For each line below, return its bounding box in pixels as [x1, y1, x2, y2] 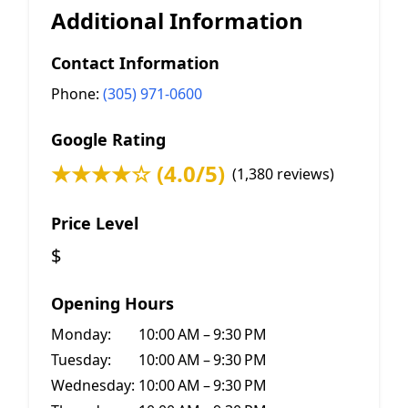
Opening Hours [51, 292, 174, 314]
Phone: [51, 84, 103, 104]
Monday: [51, 324, 111, 344]
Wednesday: [51, 375, 135, 395]
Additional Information [51, 5, 303, 36]
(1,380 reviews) [232, 164, 334, 184]
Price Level [51, 212, 138, 234]
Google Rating [51, 128, 166, 150]
